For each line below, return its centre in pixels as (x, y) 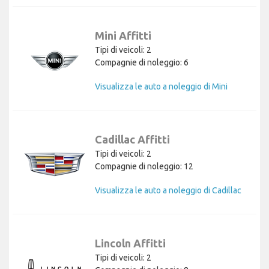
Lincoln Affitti (130, 243)
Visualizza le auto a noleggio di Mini (161, 86)
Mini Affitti (123, 35)
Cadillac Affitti (132, 139)
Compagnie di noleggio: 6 (142, 62)
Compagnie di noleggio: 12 (144, 166)
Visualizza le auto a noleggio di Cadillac (168, 190)
